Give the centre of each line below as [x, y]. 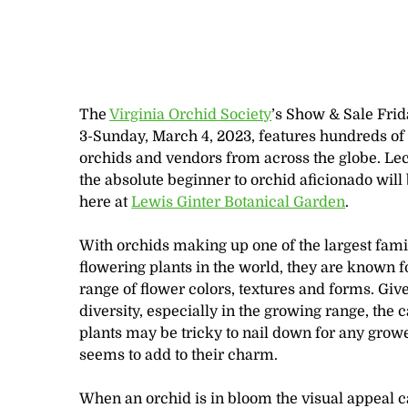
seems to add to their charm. [181, 355]
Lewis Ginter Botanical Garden [239, 202]
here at [106, 202]
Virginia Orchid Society [191, 115]
